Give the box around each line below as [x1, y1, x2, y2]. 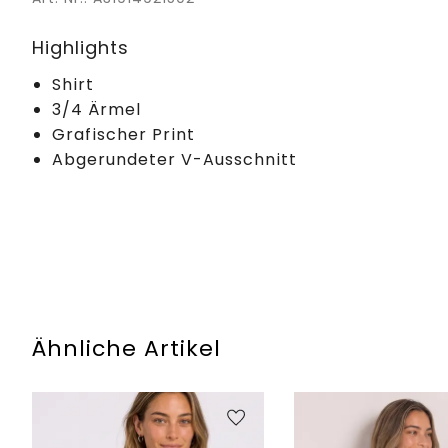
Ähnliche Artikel [32, 332, 221, 364]
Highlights [32, 34, 129, 60]
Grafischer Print [52, 122, 195, 146]
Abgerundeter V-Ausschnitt [52, 147, 297, 171]
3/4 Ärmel [52, 97, 141, 121]
